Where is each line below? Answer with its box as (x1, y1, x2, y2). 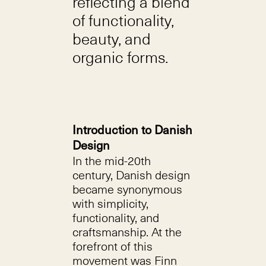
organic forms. (72, 46, 168, 68)
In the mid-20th (72, 152, 151, 169)
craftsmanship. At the (72, 223, 182, 240)
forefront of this (72, 237, 153, 255)
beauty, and (72, 28, 151, 49)
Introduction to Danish (72, 123, 192, 138)
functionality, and (72, 209, 159, 226)
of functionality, (72, 9, 174, 31)
